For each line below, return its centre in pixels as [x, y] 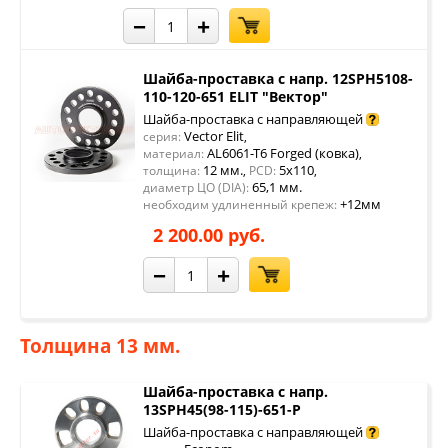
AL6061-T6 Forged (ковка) [281, 153]
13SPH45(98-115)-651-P [222, 409]
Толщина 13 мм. [100, 346]
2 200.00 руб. [209, 235]
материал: [173, 153]
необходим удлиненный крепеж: [240, 204]
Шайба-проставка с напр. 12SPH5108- [278, 78]
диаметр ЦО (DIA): [196, 187]
